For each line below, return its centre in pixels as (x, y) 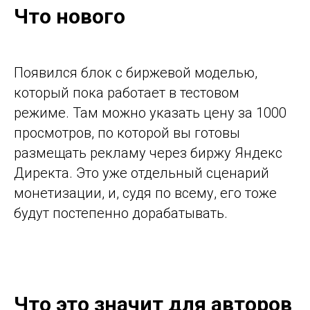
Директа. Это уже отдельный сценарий (142, 173)
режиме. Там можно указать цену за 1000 (150, 112)
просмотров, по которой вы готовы (127, 133)
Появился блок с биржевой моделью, (136, 72)
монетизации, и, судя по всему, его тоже (145, 193)
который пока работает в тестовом (127, 92)
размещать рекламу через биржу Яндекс (148, 153)
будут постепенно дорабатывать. (121, 213)
